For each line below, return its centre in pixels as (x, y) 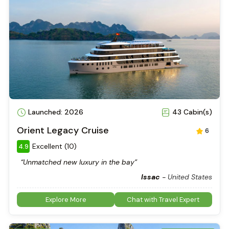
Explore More (66, 200)
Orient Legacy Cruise (63, 131)
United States (190, 177)
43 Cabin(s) (191, 112)
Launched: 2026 (55, 112)
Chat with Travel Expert (163, 200)
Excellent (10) (55, 146)
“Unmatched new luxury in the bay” (79, 162)
